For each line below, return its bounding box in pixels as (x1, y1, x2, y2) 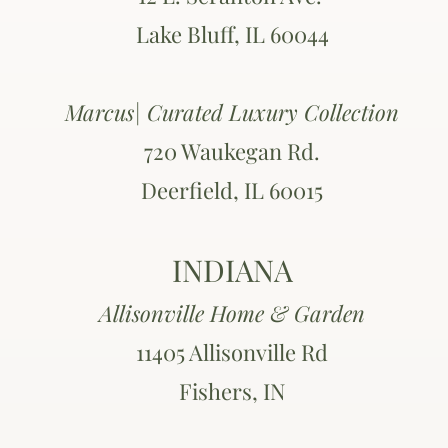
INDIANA (171, 250, 293, 290)
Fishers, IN (178, 376, 286, 406)
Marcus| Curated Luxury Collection (65, 97, 399, 127)
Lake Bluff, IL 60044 (135, 19, 329, 49)
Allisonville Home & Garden (99, 298, 365, 328)
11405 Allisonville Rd (136, 337, 328, 367)
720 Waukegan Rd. (144, 136, 320, 166)
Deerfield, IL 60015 (141, 175, 323, 205)
